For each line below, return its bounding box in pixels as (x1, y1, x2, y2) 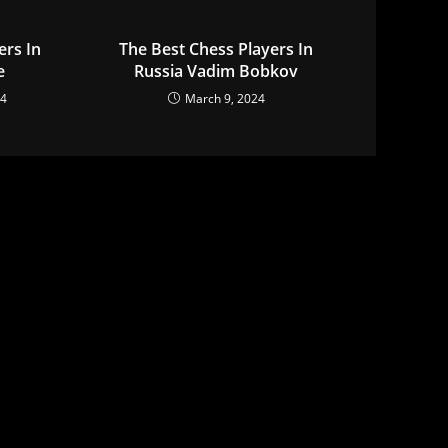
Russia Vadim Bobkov (134, 60, 299, 83)
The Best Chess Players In (119, 38, 314, 61)
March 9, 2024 (184, 90, 265, 108)
